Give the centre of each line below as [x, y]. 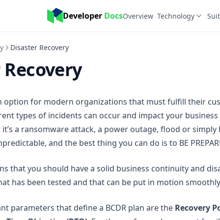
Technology [176, 16]
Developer [83, 16]
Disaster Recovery [40, 47]
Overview [138, 16]
